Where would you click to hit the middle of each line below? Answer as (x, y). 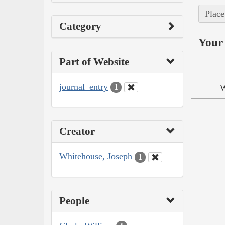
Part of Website (94, 62)
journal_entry (84, 87)
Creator (77, 131)
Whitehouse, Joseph (96, 156)
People (74, 201)
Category (80, 26)
